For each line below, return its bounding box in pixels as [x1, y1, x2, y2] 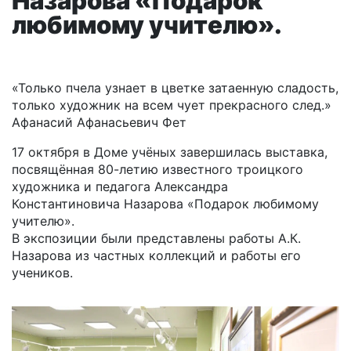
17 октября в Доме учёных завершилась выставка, [12, 143, 327, 160]
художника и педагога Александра [12, 178, 228, 194]
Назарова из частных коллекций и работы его [12, 247, 301, 263]
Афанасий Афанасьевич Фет [12, 114, 186, 130]
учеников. [12, 264, 73, 280]
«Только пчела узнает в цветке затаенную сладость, [12, 79, 338, 96]
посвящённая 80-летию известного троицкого [12, 161, 303, 177]
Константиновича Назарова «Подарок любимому [12, 195, 319, 212]
